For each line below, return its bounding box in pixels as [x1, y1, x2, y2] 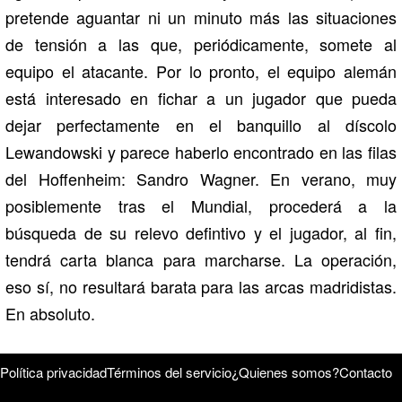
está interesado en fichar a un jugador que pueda [5, 86, 397, 110]
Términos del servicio [107, 363, 232, 382]
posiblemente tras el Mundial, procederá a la [5, 194, 397, 218]
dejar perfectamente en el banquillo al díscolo [5, 113, 397, 137]
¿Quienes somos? [232, 363, 339, 382]
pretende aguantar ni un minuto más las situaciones [5, 5, 397, 30]
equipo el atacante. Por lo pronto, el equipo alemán [5, 59, 397, 83]
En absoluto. [5, 301, 95, 326]
